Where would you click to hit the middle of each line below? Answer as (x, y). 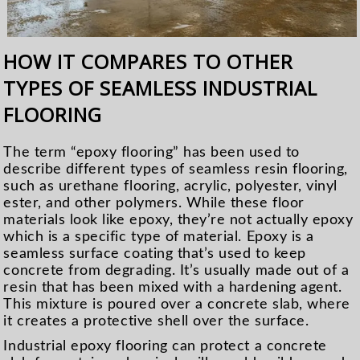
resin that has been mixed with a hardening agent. (173, 288)
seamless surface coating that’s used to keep (155, 254)
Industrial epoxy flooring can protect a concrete (165, 346)
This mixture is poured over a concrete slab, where (177, 305)
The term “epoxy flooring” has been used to (151, 153)
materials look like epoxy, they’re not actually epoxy (178, 220)
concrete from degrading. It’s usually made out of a (176, 271)
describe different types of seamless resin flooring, (176, 170)
